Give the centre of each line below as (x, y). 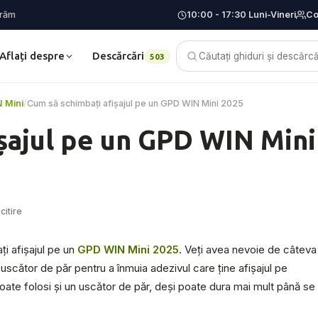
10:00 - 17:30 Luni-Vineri (241, 15)
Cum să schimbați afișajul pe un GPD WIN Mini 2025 (135, 103)
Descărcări (118, 56)
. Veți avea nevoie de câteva (248, 250)
